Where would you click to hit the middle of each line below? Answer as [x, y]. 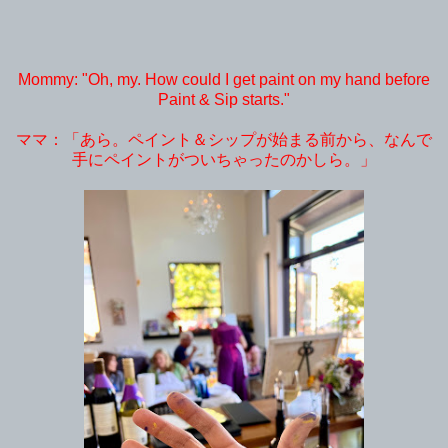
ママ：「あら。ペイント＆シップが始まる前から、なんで [224, 139]
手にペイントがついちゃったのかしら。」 [224, 159]
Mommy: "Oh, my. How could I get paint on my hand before [224, 79]
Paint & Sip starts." [224, 99]
